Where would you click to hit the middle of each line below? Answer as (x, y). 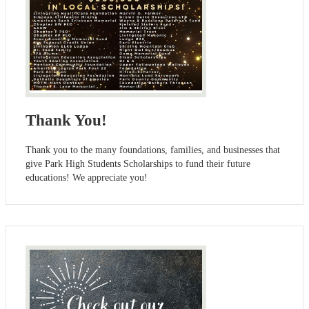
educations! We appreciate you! (87, 178)
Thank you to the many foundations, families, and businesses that (153, 150)
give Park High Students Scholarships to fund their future (138, 164)
